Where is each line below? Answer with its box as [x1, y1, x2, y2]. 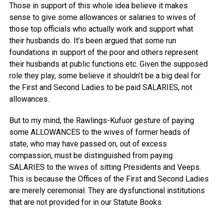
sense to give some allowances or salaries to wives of [9, 13, 196, 22]
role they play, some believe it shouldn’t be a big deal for [9, 71, 200, 81]
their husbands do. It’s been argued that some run [9, 36, 176, 46]
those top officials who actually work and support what [9, 24, 193, 34]
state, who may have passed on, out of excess [9, 139, 167, 149]
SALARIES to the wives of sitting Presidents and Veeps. [9, 163, 201, 172]
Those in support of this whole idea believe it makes [9, 1, 188, 11]
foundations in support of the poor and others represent [9, 48, 198, 57]
